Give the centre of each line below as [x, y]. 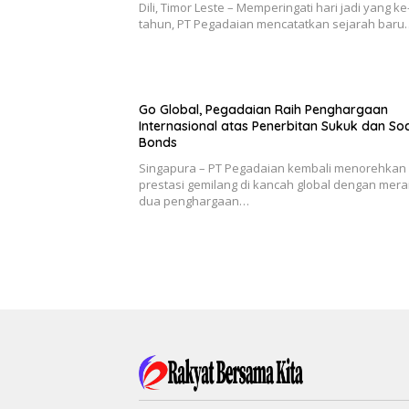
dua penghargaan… [194, 200]
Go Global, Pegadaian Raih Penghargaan [263, 109]
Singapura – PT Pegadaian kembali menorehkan [273, 168]
